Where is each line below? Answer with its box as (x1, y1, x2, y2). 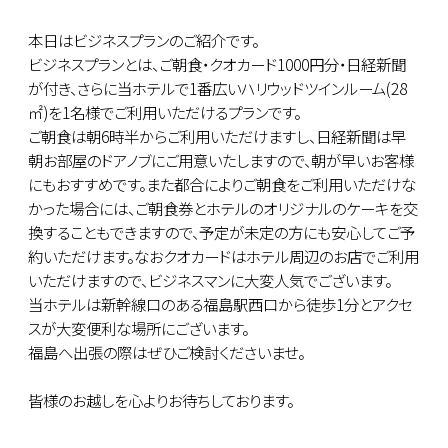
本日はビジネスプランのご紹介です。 (28, 29, 259, 52)
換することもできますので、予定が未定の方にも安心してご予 (28, 221, 415, 244)
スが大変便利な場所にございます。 (28, 317, 249, 340)
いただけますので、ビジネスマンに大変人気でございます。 (28, 269, 392, 292)
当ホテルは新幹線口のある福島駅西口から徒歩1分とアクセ (28, 293, 412, 316)
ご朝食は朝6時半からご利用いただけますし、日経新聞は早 (28, 125, 406, 148)
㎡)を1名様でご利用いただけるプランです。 (28, 101, 301, 124)
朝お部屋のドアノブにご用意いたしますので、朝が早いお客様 (28, 149, 414, 172)
